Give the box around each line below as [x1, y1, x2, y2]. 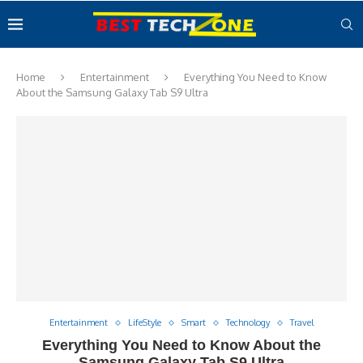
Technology [226, 317, 270, 329]
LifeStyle [128, 317, 161, 329]
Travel [290, 317, 314, 329]
